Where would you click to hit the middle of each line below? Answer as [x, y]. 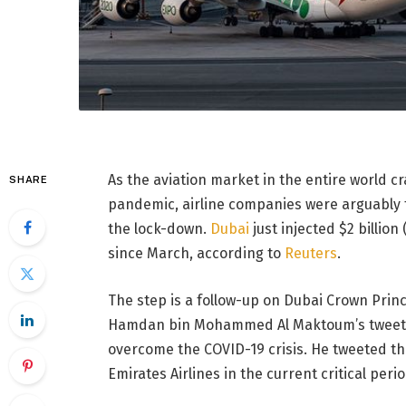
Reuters [310, 254]
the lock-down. [159, 229]
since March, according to [196, 254]
